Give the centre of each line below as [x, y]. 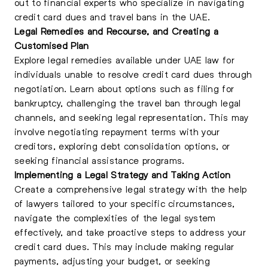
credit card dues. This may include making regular [124, 246]
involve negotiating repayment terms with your [117, 131]
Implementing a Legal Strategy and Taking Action [123, 174]
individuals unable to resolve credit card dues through [133, 74]
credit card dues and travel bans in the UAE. [112, 16]
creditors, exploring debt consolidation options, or [122, 146]
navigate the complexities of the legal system [115, 217]
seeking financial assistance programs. [100, 160]
